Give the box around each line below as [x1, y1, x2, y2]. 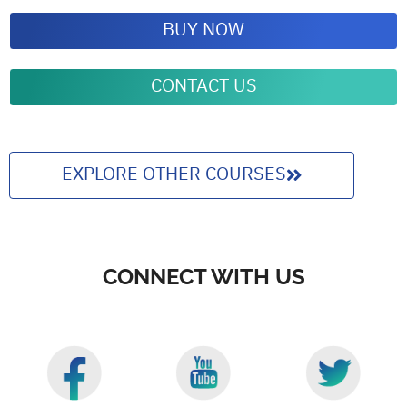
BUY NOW [163, 15, 244, 45]
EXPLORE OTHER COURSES [61, 159, 286, 190]
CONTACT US [150, 71, 257, 102]
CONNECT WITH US [102, 263, 305, 290]
